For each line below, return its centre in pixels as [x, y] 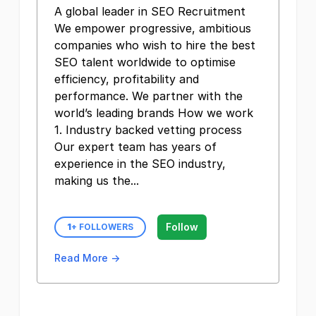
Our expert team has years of [135, 147]
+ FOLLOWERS [102, 227]
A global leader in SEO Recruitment [150, 11]
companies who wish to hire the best [155, 45]
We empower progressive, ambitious [153, 28]
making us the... [97, 181]
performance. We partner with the [148, 96]
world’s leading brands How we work [154, 113]
